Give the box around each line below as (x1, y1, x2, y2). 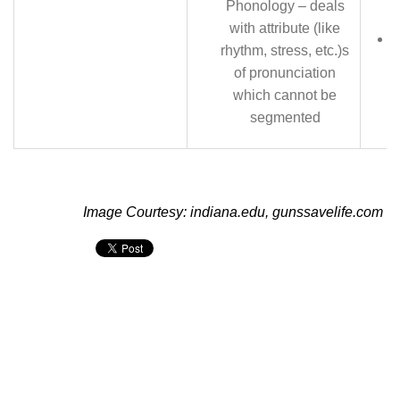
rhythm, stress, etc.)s (221, 43, 349, 58)
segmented (249, 110, 321, 125)
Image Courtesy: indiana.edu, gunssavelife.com (82, 204, 383, 220)
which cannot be (233, 87, 337, 103)
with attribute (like (229, 21, 340, 36)
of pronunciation (234, 65, 336, 80)
